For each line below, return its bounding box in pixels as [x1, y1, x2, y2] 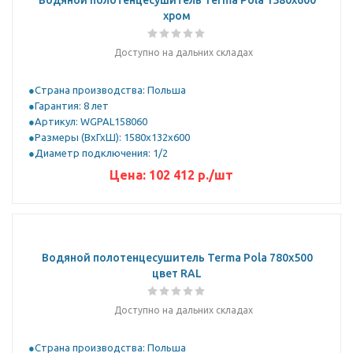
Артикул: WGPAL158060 [35, 116, 147, 127]
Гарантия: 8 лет [35, 100, 109, 111]
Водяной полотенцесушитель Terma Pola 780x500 [41, 251, 313, 264]
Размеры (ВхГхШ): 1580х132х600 [35, 132, 190, 143]
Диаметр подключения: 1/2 [35, 147, 168, 158]
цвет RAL [152, 267, 202, 280]
